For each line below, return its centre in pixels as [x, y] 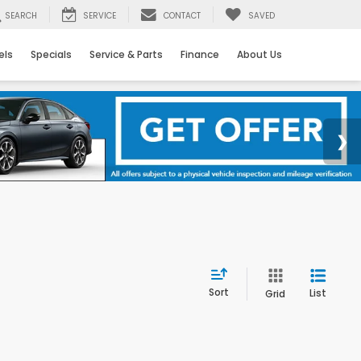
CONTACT [182, 16]
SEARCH [21, 16]
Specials [51, 55]
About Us [259, 55]
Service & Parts [126, 55]
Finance [200, 55]
